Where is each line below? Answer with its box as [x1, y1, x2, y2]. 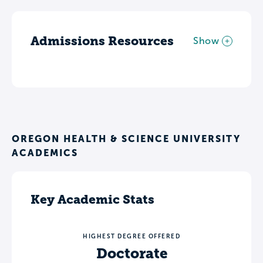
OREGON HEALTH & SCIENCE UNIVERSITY [12, 133, 241, 144]
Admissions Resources [31, 33, 174, 49]
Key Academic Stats [31, 192, 154, 207]
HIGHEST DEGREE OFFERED [83, 233, 180, 240]
